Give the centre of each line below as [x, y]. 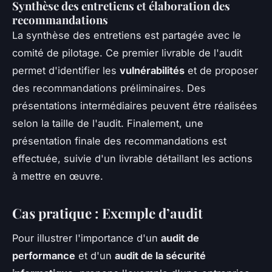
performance [44, 255]
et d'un [95, 255]
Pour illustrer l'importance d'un [87, 238]
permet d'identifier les [66, 70]
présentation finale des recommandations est [119, 141]
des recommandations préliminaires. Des [109, 88]
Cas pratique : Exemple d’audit [107, 213]
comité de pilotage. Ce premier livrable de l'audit [127, 53]
